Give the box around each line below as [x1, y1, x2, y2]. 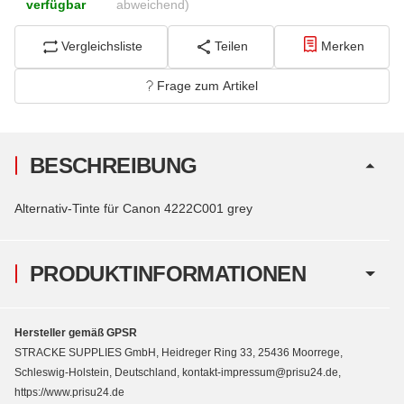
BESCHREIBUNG [30, 152, 197, 178]
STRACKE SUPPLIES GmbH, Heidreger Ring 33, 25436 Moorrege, [14, 345, 343, 359]
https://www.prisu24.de [14, 385, 124, 399]
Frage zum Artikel [157, 78, 258, 93]
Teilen [215, 39, 249, 54]
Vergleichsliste [61, 39, 143, 54]
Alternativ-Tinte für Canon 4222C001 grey [14, 200, 252, 216]
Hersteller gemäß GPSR [14, 326, 137, 339]
